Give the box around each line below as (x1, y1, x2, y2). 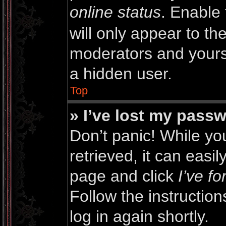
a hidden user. (70, 65, 172, 83)
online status (70, 3, 161, 21)
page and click (70, 167, 178, 185)
